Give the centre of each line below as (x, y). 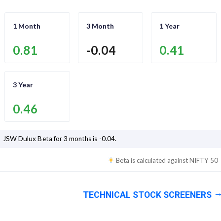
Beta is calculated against (153, 161)
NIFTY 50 (204, 161)
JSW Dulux (20, 139)
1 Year (170, 26)
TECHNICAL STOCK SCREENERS (147, 195)
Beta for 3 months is (68, 139)
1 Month (27, 26)
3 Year (23, 85)
